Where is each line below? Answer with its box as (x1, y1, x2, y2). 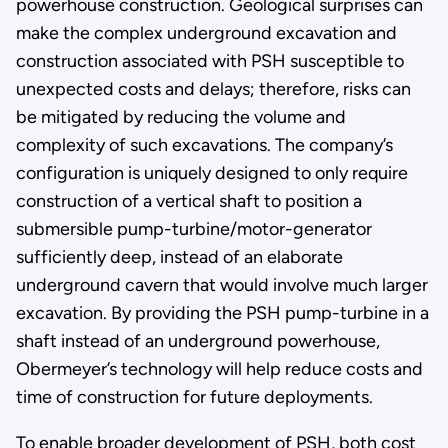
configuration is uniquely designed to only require (15, 161, 408, 184)
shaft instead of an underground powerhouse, (15, 329, 380, 352)
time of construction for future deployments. (15, 385, 373, 408)
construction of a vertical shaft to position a (15, 189, 362, 212)
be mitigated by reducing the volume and (15, 105, 346, 128)
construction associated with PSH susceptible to (15, 49, 404, 72)
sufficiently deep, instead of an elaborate (15, 245, 343, 268)
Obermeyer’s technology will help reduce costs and (15, 357, 423, 380)
